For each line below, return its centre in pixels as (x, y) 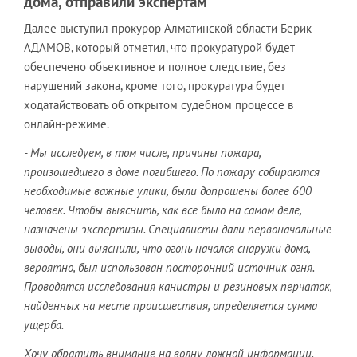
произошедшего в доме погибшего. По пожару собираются (172, 171)
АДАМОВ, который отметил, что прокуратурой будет (159, 47)
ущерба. (44, 324)
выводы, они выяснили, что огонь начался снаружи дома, (167, 248)
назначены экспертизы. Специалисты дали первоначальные (178, 229)
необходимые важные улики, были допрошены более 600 (168, 190)
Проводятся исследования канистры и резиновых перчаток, (178, 286)
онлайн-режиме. (67, 124)
